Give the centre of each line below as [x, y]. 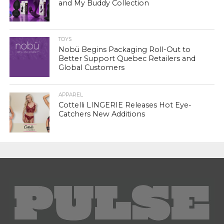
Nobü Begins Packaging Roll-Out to [125, 50]
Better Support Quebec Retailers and [127, 59]
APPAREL [71, 95]
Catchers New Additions [102, 114]
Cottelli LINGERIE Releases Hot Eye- [125, 105]
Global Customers [92, 68]
